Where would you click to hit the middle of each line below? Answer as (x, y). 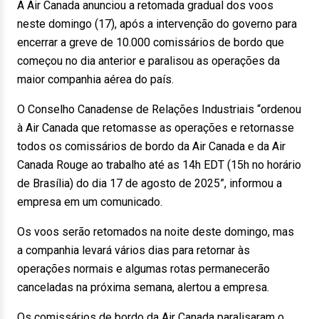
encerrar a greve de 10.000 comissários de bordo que (151, 42)
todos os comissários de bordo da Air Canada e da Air (151, 146)
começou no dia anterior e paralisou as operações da (148, 61)
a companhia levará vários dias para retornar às (134, 250)
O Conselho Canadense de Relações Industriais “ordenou (159, 109)
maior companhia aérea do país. (95, 79)
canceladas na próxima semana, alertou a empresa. (143, 287)
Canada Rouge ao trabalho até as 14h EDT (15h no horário (159, 165)
